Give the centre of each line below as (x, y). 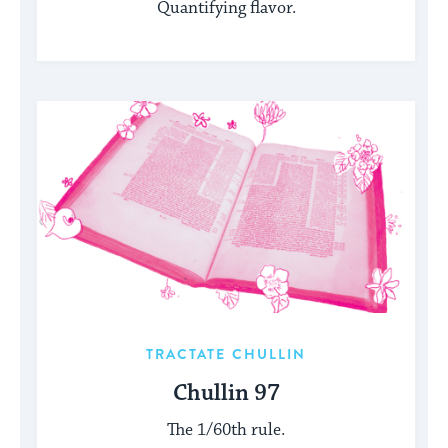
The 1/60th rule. (226, 429)
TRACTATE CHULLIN (226, 354)
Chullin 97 (226, 394)
